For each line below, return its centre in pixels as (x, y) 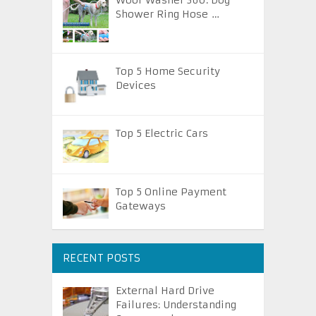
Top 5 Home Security (168, 72)
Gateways (140, 206)
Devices (135, 86)
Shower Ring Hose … (167, 14)
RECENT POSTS (101, 257)
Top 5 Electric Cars (162, 133)
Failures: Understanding (176, 304)
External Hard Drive (165, 290)
